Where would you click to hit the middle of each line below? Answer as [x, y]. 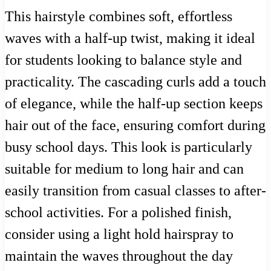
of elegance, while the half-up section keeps [134, 104]
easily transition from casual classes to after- [135, 191]
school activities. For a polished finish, [118, 213]
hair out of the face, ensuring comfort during [135, 126]
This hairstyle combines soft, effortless [119, 17]
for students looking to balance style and [123, 60]
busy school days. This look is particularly [129, 147]
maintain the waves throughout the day [119, 256]
